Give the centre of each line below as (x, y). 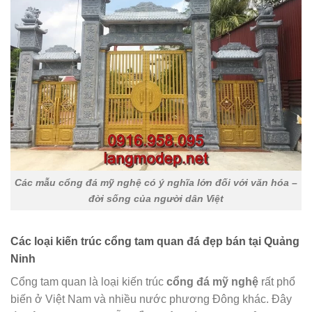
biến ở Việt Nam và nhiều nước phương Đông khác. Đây (151, 299)
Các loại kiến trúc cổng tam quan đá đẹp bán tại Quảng (155, 242)
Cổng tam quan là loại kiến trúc (88, 282)
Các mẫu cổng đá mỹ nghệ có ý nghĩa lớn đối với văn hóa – (156, 182)
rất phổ (277, 282)
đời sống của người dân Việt (156, 198)
